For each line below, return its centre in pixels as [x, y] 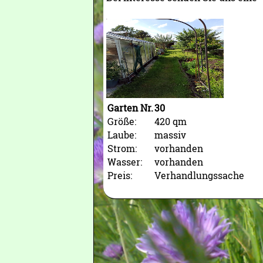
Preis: [119, 175]
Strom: [122, 148]
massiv [170, 135]
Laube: [122, 135]
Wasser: [124, 162]
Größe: [122, 121]
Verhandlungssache [199, 175]
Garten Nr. [130, 108]
